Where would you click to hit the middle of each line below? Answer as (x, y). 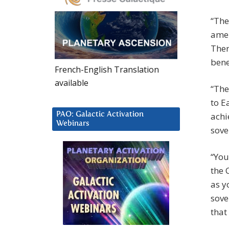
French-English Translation (107, 69)
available (72, 83)
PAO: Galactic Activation (100, 114)
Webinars (73, 123)
